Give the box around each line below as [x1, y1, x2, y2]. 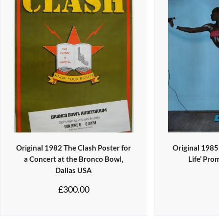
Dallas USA [55, 166, 92, 175]
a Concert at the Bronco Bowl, [24, 154, 124, 164]
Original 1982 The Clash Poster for [16, 143, 131, 153]
